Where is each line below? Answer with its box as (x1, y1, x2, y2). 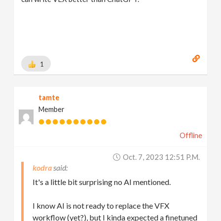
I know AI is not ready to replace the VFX (33, 201, 170, 210)
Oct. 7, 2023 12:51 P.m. (122, 152, 200, 161)
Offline (179, 131, 202, 140)
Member (38, 105, 65, 113)
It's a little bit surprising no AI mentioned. (33, 177, 171, 186)
